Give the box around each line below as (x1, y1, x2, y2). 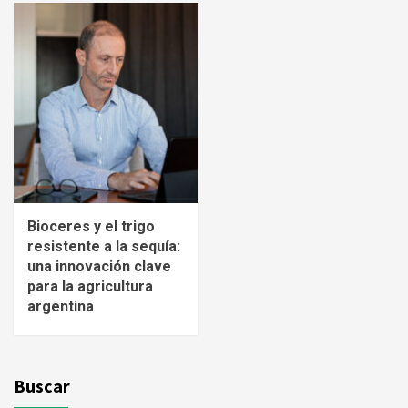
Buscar (14, 374, 70, 398)
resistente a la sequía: (27, 238, 180, 256)
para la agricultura (27, 278, 153, 296)
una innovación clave (27, 258, 171, 276)
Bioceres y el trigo (27, 218, 155, 236)
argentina (27, 298, 94, 316)
